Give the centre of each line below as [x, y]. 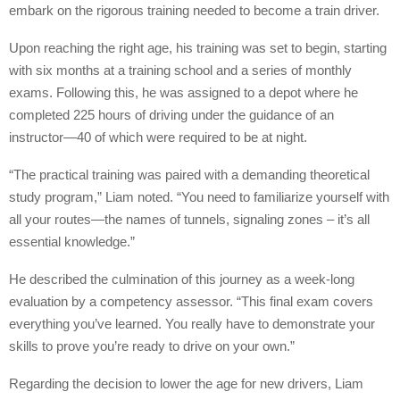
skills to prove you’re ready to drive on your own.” [152, 346]
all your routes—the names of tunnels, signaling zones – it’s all [189, 219]
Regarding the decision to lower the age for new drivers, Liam [186, 383]
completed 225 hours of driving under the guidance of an [171, 114]
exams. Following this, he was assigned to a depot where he [183, 92]
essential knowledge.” [72, 241]
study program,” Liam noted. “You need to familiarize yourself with [199, 196]
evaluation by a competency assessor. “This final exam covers [191, 301]
